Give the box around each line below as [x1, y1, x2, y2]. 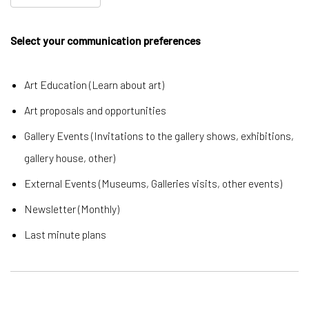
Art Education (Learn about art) [24, 78, 164, 91]
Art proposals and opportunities [24, 103, 166, 117]
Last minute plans [24, 228, 106, 241]
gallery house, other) [24, 151, 115, 164]
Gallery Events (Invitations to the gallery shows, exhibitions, [24, 129, 294, 142]
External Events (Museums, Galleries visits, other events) [24, 177, 282, 190]
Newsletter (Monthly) [24, 202, 119, 215]
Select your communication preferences [10, 34, 207, 47]
